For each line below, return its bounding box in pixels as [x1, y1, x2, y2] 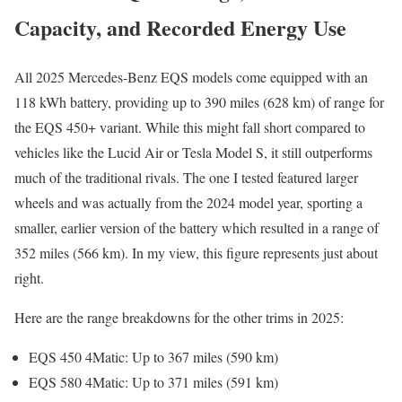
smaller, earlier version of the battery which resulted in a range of [14, 218, 379, 238]
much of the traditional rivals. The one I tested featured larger [14, 168, 358, 188]
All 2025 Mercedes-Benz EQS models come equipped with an [14, 67, 368, 87]
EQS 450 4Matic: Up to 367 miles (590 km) [29, 347, 278, 367]
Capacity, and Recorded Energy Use [14, 12, 346, 44]
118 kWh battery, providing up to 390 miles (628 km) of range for [14, 92, 384, 112]
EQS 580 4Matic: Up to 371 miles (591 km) [29, 372, 278, 392]
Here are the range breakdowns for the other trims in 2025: [14, 308, 344, 328]
